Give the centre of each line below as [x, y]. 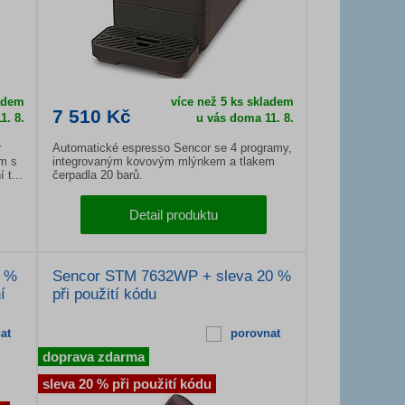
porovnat [255, 333]
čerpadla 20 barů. [98, 175]
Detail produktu [174, 215]
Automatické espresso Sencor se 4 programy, [172, 148]
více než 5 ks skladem [232, 102]
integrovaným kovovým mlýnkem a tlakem [164, 161]
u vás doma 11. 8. [245, 118]
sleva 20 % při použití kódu [127, 384]
